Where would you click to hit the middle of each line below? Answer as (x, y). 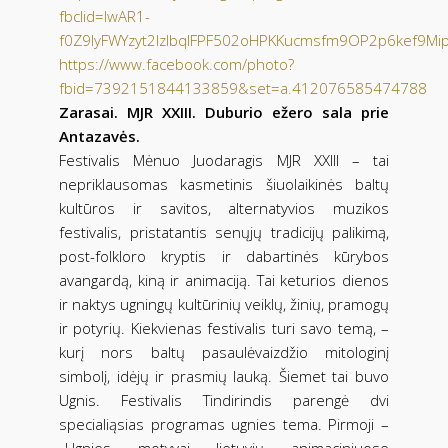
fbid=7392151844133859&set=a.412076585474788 (243, 87)
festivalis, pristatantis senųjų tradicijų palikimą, (224, 231)
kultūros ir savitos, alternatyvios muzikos (224, 207)
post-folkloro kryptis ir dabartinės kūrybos (224, 255)
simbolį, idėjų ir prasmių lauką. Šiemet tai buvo (224, 375)
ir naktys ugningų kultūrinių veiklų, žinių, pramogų (224, 303)
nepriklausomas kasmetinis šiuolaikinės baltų (224, 183)
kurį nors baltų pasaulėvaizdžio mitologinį (224, 351)
